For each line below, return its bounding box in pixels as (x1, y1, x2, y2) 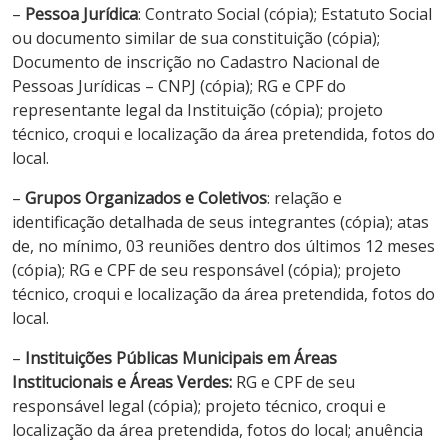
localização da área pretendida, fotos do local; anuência (12, 418, 423, 441)
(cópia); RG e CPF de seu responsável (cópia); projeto (12, 258, 401, 281)
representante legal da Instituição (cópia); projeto (12, 98, 383, 121)
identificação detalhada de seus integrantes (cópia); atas (12, 210, 429, 233)
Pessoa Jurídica (25, 2, 138, 25)
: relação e (267, 186, 342, 209)
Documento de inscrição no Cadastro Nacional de (12, 50, 380, 73)
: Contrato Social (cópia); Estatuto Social (138, 2, 432, 25)
